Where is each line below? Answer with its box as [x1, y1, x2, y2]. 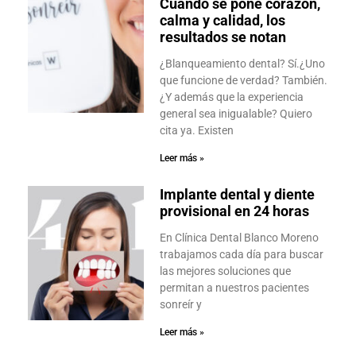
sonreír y [159, 298, 202, 311]
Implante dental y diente [159, 186, 315, 203]
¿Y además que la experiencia [159, 91, 304, 104]
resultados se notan [159, 29, 286, 46]
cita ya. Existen [159, 124, 234, 137]
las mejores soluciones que [159, 265, 291, 278]
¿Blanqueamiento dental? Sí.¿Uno [159, 57, 325, 71]
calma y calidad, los [159, 12, 285, 29]
